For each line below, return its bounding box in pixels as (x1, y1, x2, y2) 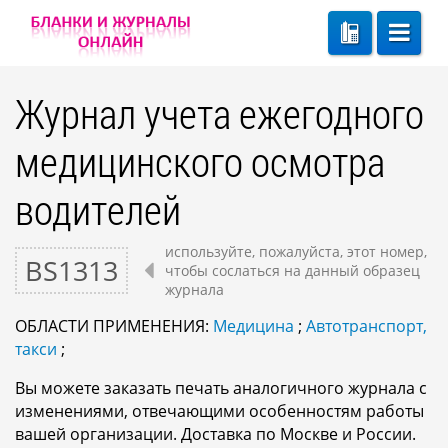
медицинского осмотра (15, 135, 385, 188)
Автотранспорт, (306, 315, 427, 337)
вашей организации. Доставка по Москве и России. (15, 423, 416, 445)
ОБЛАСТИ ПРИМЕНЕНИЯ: (15, 315, 213, 337)
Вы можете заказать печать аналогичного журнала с (15, 377, 427, 399)
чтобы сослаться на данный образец (165, 261, 421, 280)
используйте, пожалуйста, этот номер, (165, 242, 428, 261)
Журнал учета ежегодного (15, 87, 424, 140)
